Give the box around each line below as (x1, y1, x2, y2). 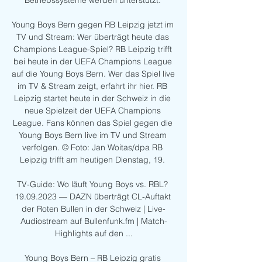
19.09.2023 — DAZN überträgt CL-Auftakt (14, 191, 171, 202)
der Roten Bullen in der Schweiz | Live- (22, 204, 166, 215)
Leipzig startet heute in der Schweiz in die (14, 93, 171, 104)
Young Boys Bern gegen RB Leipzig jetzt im (12, 19, 174, 30)
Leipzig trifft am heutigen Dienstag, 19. (20, 154, 167, 166)
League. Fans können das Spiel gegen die (12, 118, 173, 129)
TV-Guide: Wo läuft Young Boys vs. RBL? (17, 179, 168, 190)
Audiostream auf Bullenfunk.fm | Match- (20, 216, 167, 227)
